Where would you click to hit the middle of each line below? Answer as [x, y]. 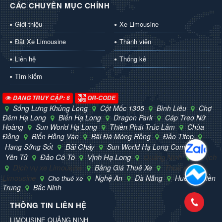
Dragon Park [134, 117]
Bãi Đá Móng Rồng [122, 136]
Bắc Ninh [47, 187]
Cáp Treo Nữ [185, 117]
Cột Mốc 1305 [123, 108]
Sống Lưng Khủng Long [51, 108]
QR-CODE [101, 98]
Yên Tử [17, 157]
